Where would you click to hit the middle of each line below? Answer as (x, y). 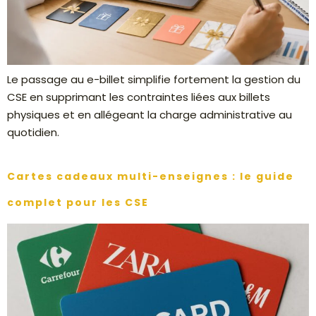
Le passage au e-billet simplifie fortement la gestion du (154, 80)
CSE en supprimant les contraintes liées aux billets (139, 97)
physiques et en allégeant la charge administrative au (150, 115)
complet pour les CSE (78, 203)
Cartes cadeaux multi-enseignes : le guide (151, 177)
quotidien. (33, 133)
